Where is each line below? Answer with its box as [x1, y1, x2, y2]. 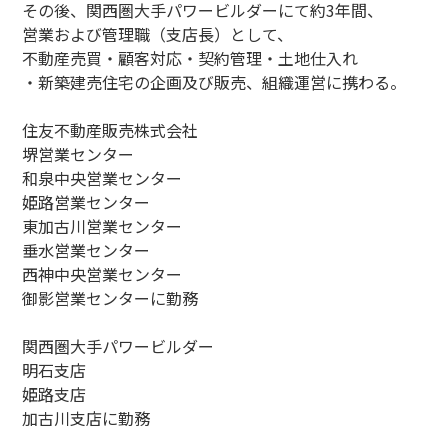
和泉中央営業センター [22, 166, 183, 190]
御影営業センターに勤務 [22, 286, 199, 310]
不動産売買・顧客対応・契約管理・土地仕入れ [22, 46, 359, 70]
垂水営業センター [22, 238, 151, 262]
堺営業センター [22, 142, 135, 166]
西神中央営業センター [22, 262, 183, 286]
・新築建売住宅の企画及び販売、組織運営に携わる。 [22, 70, 407, 94]
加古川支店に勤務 [22, 406, 151, 430]
